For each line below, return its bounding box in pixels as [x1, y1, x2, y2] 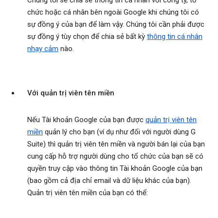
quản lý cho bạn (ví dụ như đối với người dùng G [43, 127, 196, 137]
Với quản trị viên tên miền [27, 89, 114, 98]
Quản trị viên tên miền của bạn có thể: [27, 188, 148, 198]
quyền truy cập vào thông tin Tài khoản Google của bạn [27, 164, 202, 173]
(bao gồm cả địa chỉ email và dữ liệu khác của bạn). [27, 176, 191, 185]
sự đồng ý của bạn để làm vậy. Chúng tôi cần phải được [27, 20, 204, 29]
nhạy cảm [27, 44, 58, 54]
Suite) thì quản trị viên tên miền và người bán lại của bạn [27, 140, 205, 149]
